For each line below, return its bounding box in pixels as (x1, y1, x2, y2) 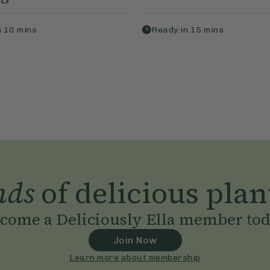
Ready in (151, 25, 190, 36)
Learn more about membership (69, 253, 201, 263)
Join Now (113, 234, 157, 246)
